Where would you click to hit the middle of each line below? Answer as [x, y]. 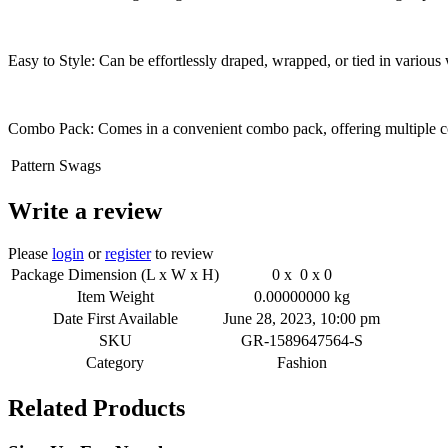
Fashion [301, 363]
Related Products [96, 408]
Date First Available [115, 319]
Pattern [33, 166]
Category [115, 363]
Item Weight [115, 297]
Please [30, 254]
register [128, 254]
